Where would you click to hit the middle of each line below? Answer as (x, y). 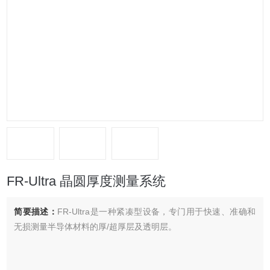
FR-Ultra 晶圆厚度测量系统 (86, 181)
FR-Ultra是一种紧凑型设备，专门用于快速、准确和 (157, 212)
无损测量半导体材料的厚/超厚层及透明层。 (96, 227)
